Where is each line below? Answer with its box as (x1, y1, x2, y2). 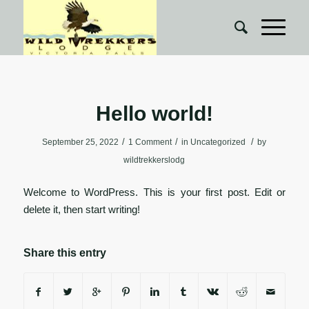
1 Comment (128, 137, 172, 147)
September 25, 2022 (42, 137, 119, 147)
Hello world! (95, 102, 213, 125)
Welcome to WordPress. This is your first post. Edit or (23, 186, 286, 198)
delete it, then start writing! (23, 203, 140, 215)
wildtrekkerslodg (123, 155, 186, 165)
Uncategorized (190, 137, 246, 147)
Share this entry (23, 247, 106, 259)
